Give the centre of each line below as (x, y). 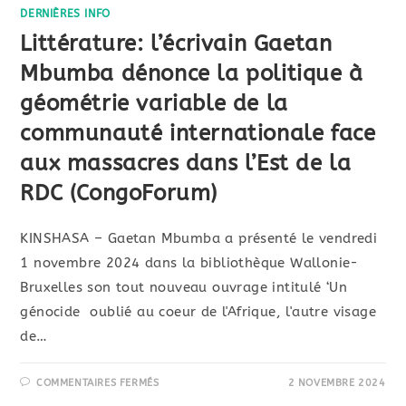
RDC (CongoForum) (119, 193)
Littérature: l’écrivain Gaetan (176, 44)
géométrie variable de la (154, 104)
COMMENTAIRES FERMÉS (98, 383)
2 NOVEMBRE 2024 (337, 383)
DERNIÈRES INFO (65, 14)
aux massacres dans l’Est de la (186, 164)
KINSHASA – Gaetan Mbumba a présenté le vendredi (199, 239)
